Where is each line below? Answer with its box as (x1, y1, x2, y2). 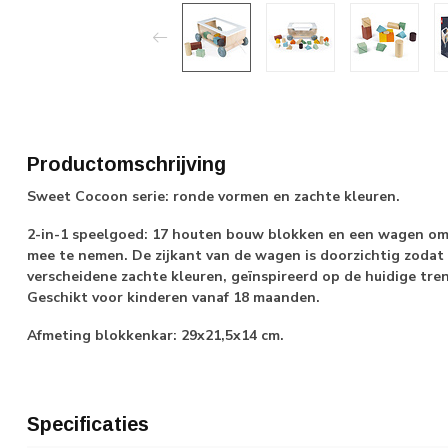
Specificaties (27, 413, 149, 436)
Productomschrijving (27, 153, 226, 175)
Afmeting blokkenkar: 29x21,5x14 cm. (27, 325, 288, 345)
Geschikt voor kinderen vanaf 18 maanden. (27, 287, 320, 307)
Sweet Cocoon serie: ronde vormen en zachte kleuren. (27, 187, 400, 206)
